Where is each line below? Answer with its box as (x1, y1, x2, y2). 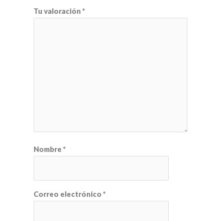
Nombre (34, 145, 64, 154)
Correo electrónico (34, 189, 104, 198)
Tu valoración (34, 6, 83, 15)
